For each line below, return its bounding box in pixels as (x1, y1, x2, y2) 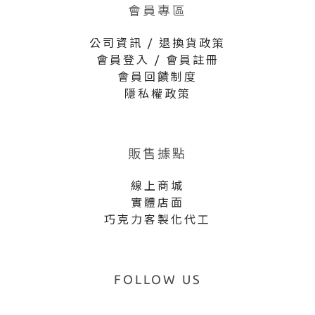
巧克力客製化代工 (104, 212, 211, 226)
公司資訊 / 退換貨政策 (89, 36, 226, 49)
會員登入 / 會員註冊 (96, 53, 219, 66)
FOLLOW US (113, 271, 202, 286)
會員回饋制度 (117, 70, 198, 83)
